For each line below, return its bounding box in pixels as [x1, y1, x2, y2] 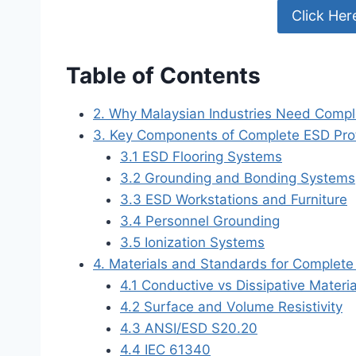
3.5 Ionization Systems [120, 234, 265, 250]
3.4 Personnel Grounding [120, 212, 280, 229]
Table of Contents [66, 61, 261, 89]
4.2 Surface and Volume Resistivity [120, 298, 342, 315]
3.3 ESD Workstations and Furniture [120, 191, 347, 207]
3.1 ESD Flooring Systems [120, 148, 282, 164]
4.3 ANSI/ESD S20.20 [120, 319, 257, 336]
